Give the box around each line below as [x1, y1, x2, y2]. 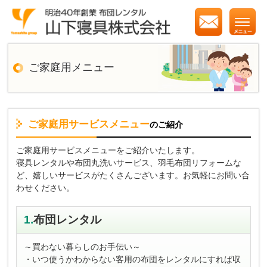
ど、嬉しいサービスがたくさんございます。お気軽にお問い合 [16, 170, 250, 181]
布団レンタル [33, 213, 101, 226]
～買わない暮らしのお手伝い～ [23, 241, 141, 252]
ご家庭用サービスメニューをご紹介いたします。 [16, 145, 200, 156]
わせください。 [16, 183, 75, 193]
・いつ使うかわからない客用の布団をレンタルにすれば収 [23, 254, 241, 264]
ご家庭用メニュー [29, 61, 115, 74]
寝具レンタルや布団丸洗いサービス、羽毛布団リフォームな [16, 158, 242, 168]
